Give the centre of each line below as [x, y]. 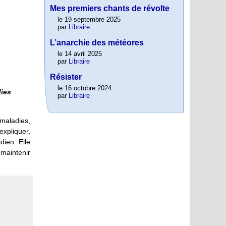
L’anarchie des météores [97, 43]
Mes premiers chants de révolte [110, 9]
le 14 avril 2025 [80, 54]
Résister [66, 77]
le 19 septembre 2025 [89, 20]
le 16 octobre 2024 [84, 88]
